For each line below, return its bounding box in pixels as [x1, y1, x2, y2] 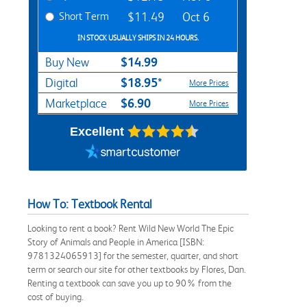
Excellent [69, 124, 124, 138]
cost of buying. [27, 291, 84, 302]
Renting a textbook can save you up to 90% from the [27, 277, 232, 288]
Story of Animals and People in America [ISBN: [27, 236, 204, 247]
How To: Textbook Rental [27, 197, 152, 211]
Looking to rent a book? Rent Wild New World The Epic [27, 222, 234, 234]
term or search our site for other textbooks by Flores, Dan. [27, 263, 246, 275]
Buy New [45, 55, 89, 69]
